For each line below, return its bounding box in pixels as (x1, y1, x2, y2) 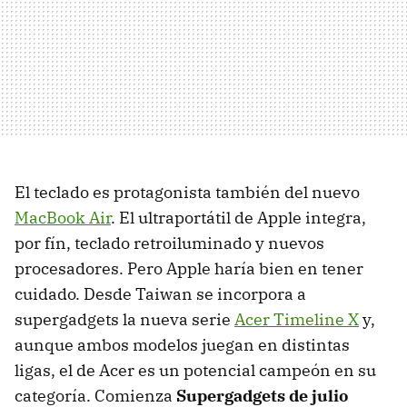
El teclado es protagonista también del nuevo (15, 182, 360, 203)
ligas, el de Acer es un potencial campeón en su (15, 360, 376, 382)
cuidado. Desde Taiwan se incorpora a (15, 283, 306, 305)
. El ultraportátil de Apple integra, (111, 207, 366, 229)
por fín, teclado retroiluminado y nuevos (15, 233, 324, 254)
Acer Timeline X (234, 309, 359, 331)
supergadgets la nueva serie (15, 309, 234, 331)
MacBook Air (15, 207, 111, 229)
